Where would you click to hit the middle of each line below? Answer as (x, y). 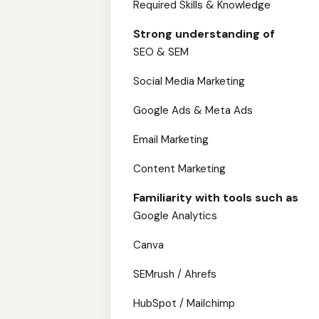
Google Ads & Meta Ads (193, 110)
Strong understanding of (204, 34)
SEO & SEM (161, 52)
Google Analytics (175, 216)
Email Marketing (171, 140)
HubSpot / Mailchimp (184, 303)
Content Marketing (179, 169)
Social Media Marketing (189, 81)
